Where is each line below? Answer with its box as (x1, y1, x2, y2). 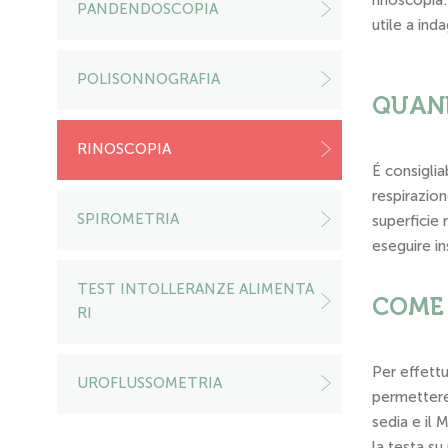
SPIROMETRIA (77, 210, 179, 228)
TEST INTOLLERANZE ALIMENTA (77, 280, 314, 298)
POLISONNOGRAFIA (77, 70, 220, 88)
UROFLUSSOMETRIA (77, 374, 222, 392)
